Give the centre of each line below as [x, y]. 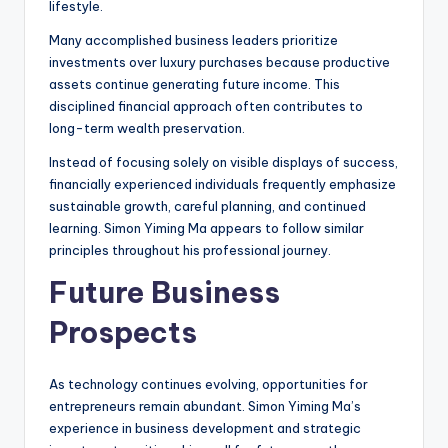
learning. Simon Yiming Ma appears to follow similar [206, 228]
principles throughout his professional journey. [190, 250]
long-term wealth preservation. [147, 128]
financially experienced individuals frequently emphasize [222, 184]
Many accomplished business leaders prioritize [193, 40]
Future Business [164, 293]
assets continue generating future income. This [194, 84]
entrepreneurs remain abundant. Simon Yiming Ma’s [205, 406]
